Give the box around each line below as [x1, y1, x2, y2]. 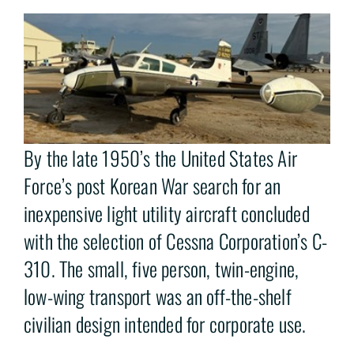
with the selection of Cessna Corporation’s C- [24, 226, 328, 256]
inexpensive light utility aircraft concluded [24, 198, 310, 228]
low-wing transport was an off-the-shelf [24, 281, 292, 311]
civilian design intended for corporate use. [24, 309, 307, 339]
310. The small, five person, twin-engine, [24, 254, 299, 284]
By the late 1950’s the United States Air [24, 143, 298, 173]
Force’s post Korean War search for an [24, 171, 281, 201]
